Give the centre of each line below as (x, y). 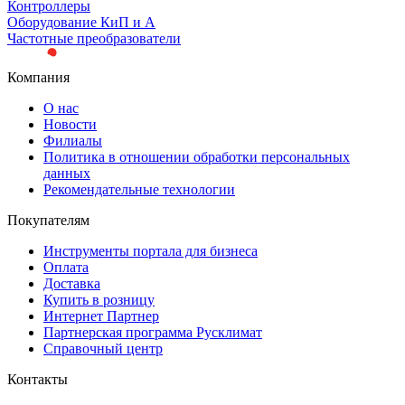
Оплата (66, 267)
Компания (38, 77)
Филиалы (73, 140)
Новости (70, 124)
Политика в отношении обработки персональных (197, 156)
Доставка (72, 283)
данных (67, 173)
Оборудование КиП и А (81, 23)
